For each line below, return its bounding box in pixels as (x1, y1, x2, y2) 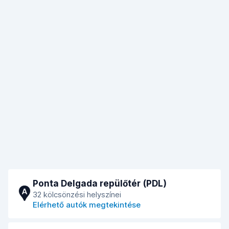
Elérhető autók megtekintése (33, 200, 141, 210)
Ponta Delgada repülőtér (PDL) (33, 178, 167, 189)
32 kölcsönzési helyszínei (33, 190, 121, 199)
